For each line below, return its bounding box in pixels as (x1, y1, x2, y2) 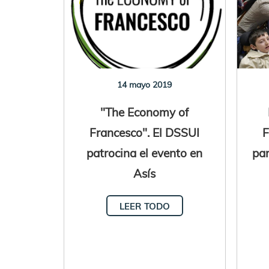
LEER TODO (119, 200, 170, 212)
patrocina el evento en (86, 145, 203, 160)
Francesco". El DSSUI (89, 124, 200, 140)
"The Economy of (100, 104, 189, 119)
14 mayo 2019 (117, 79, 172, 90)
